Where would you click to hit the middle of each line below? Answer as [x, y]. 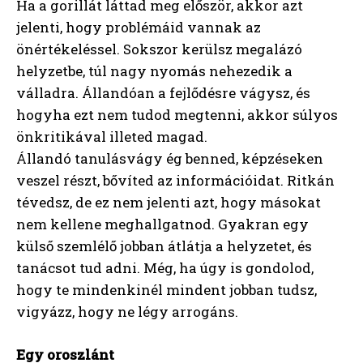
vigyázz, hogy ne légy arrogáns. [127, 312]
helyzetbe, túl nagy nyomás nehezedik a [154, 71]
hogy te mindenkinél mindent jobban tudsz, [167, 290]
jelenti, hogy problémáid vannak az [139, 28]
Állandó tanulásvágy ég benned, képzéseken [170, 159]
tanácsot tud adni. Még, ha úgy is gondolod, [165, 268]
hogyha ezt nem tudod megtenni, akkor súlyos [177, 115]
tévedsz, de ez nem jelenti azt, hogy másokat [169, 203]
